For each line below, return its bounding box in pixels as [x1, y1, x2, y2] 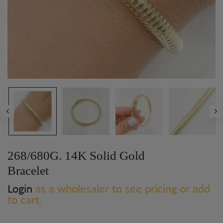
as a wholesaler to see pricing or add [32, 182, 210, 196]
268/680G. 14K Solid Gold [7, 149, 145, 163]
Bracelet [7, 164, 49, 178]
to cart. [7, 193, 42, 207]
